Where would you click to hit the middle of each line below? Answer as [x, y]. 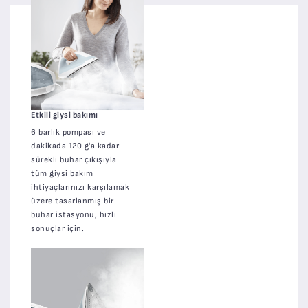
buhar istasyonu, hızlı [74, 214]
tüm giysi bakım [62, 173]
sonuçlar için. [57, 228]
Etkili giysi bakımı [65, 115]
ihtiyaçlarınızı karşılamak [80, 187]
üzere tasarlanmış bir [73, 201]
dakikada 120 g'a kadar [75, 146]
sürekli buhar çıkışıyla [74, 159]
